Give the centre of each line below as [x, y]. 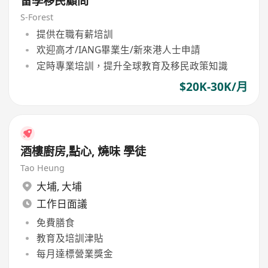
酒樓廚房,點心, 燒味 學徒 [83, 152]
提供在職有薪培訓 [74, 34]
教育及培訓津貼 [70, 238]
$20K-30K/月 [213, 86]
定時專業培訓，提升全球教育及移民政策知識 [132, 66]
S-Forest [37, 17]
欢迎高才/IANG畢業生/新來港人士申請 [118, 50]
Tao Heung [43, 167]
